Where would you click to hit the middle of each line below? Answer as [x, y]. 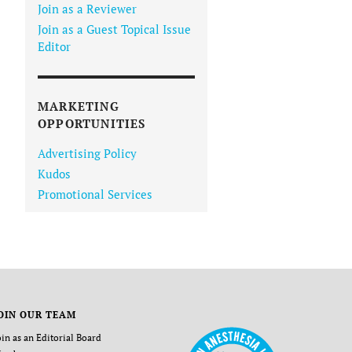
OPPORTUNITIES [92, 124]
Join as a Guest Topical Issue [114, 29]
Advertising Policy [87, 154]
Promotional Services [95, 194]
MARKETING [79, 106]
